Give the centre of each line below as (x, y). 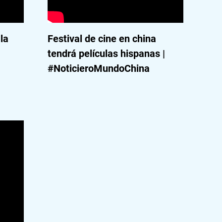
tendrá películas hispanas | (106, 54)
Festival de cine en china (102, 39)
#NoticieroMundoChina (98, 68)
